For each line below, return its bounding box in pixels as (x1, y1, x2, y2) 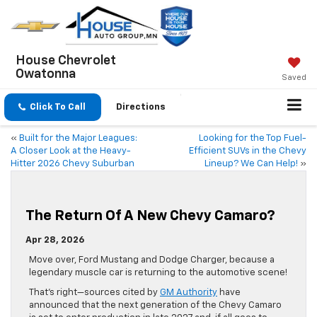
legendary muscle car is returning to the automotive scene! (29, 268, 287, 278)
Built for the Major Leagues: (19, 134, 137, 144)
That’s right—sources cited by (29, 288, 160, 298)
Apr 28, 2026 (25, 236, 84, 246)
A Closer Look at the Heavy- (11, 146, 131, 156)
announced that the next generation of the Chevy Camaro (29, 301, 282, 311)
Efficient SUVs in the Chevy (189, 146, 306, 156)
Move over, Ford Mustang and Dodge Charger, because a (29, 255, 275, 265)
